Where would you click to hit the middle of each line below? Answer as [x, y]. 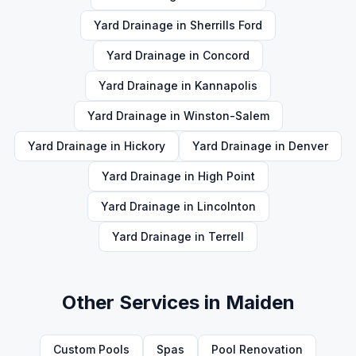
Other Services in [143, 302]
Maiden [260, 302]
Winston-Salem [226, 116]
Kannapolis [226, 85]
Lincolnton [226, 206]
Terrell [226, 236]
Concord [226, 55]
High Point [226, 176]
